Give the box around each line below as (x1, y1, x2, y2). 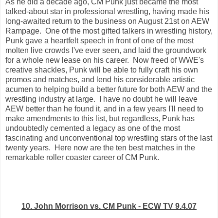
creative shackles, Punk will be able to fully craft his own (5, 66, 198, 74)
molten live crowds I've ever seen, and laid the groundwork (5, 46, 206, 55)
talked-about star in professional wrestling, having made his (5, 7, 209, 16)
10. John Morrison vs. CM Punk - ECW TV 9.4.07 (21, 202, 197, 211)
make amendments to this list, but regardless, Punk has (5, 114, 195, 123)
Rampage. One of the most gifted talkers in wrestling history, (5, 27, 213, 36)
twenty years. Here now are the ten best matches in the (5, 144, 195, 152)
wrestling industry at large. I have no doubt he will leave (5, 95, 198, 104)
